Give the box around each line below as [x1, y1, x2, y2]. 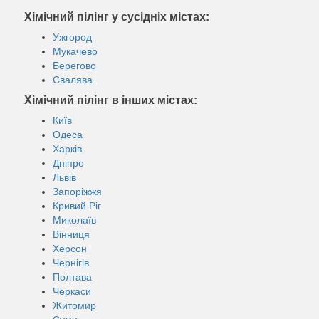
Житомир [53, 299, 96, 311]
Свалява [53, 73, 93, 85]
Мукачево [53, 45, 98, 57]
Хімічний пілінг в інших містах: [24, 93, 197, 106]
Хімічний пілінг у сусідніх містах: [24, 10, 209, 23]
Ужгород [53, 31, 92, 43]
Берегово [53, 59, 96, 71]
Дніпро [53, 157, 84, 169]
